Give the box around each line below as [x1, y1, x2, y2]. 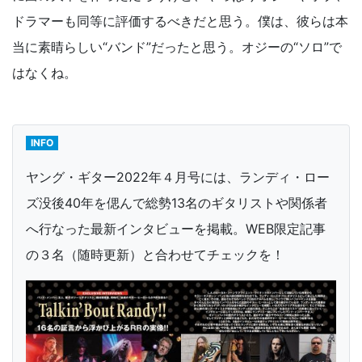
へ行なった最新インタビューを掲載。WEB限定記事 [26, 221, 326, 238]
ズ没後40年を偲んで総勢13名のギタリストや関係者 [26, 195, 327, 212]
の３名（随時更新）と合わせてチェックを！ [26, 246, 284, 263]
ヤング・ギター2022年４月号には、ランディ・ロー [26, 169, 330, 186]
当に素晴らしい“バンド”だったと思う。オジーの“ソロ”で [12, 39, 342, 56]
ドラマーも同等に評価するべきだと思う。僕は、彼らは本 [12, 13, 348, 30]
